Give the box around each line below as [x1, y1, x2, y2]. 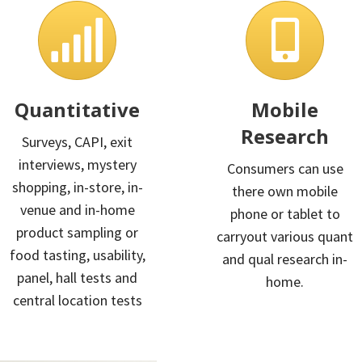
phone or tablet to [229, 204, 340, 223]
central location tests [12, 290, 142, 309]
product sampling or [16, 222, 138, 242]
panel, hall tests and [17, 267, 137, 287]
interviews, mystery [18, 154, 137, 174]
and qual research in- [222, 249, 347, 268]
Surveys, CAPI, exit [22, 132, 133, 151]
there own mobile [232, 181, 338, 200]
